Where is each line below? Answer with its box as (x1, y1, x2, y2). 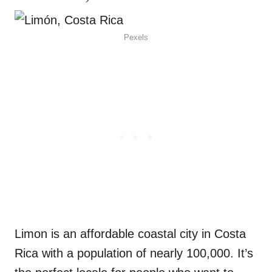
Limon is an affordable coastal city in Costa (15, 227, 246, 241)
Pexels (124, 33, 148, 42)
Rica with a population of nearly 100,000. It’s (15, 246, 253, 260)
